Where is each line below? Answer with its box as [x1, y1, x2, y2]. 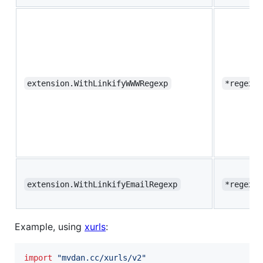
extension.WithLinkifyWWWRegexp [27, 79, 168, 89]
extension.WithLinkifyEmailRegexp [27, 180, 178, 190]
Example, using [15, 221, 85, 233]
